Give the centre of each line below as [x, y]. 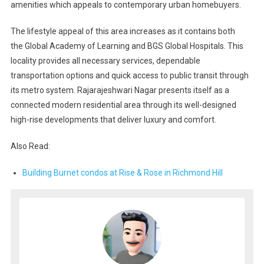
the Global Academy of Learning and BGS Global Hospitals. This [127, 46]
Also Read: [30, 146]
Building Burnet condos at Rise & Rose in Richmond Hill [122, 173]
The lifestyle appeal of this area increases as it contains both [123, 32]
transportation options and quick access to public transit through [129, 76]
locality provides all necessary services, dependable [105, 61]
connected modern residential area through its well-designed [123, 105]
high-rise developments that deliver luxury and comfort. [113, 120]
